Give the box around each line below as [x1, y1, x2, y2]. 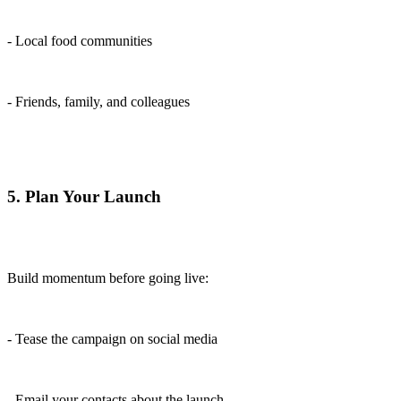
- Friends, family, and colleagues [7, 93, 190, 109]
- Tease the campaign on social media [7, 331, 218, 347]
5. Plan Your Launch [7, 187, 161, 207]
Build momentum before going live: [7, 270, 209, 286]
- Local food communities [7, 32, 152, 48]
